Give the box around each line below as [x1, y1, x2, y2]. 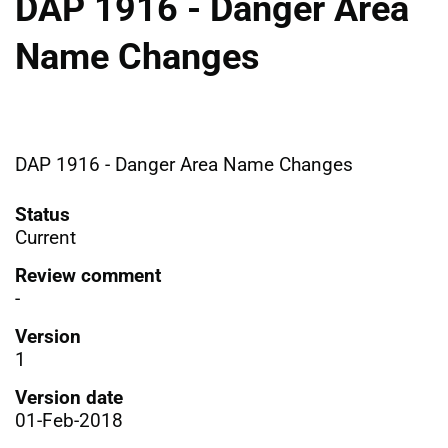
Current [15, 225, 76, 249]
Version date [15, 385, 123, 409]
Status [15, 202, 70, 226]
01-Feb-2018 [15, 408, 123, 432]
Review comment [15, 263, 161, 287]
